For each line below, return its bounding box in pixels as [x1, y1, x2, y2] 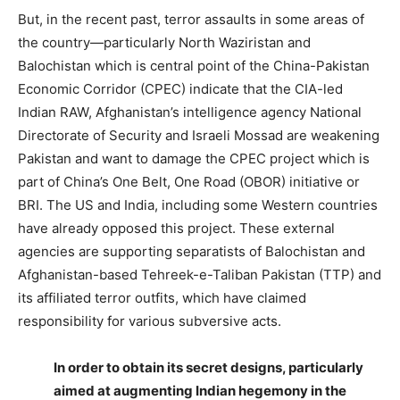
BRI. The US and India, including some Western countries [18, 196, 378, 213]
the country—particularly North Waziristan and [18, 33, 311, 51]
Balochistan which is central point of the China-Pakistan [18, 56, 370, 74]
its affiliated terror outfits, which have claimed [18, 288, 306, 306]
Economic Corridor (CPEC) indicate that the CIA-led [18, 79, 343, 97]
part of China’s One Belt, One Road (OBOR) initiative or [18, 172, 360, 190]
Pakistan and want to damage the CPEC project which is [18, 149, 370, 167]
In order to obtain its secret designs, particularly [54, 358, 363, 376]
